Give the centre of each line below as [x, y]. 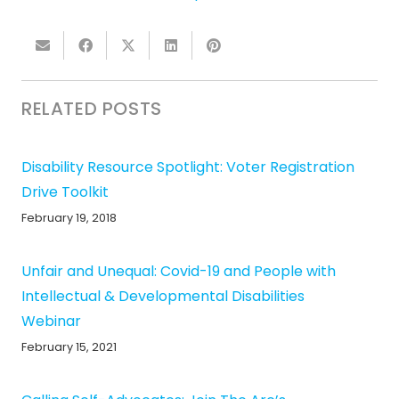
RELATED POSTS [92, 109]
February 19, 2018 [69, 218]
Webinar [51, 322]
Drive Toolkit [65, 192]
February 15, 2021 [69, 347]
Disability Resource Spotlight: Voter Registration [188, 167]
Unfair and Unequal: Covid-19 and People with [179, 272]
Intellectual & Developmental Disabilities [163, 297]
